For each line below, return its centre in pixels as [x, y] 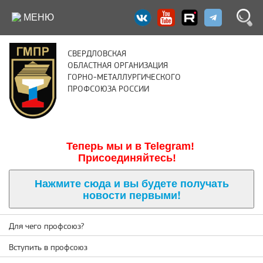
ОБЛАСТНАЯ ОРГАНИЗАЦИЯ [118, 66]
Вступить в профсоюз [48, 248]
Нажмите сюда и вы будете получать [131, 183]
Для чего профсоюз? [46, 227]
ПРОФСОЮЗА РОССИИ [108, 90]
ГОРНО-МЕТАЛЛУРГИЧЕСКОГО [124, 78]
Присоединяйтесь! [127, 158]
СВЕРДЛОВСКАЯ [97, 54]
